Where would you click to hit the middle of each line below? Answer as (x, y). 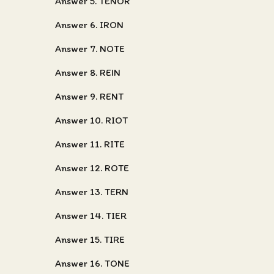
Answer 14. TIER (91, 216)
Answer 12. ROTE (92, 168)
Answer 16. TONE (92, 263)
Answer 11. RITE (90, 144)
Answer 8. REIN (88, 72)
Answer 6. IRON (89, 25)
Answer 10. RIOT (91, 120)
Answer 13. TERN (92, 192)
